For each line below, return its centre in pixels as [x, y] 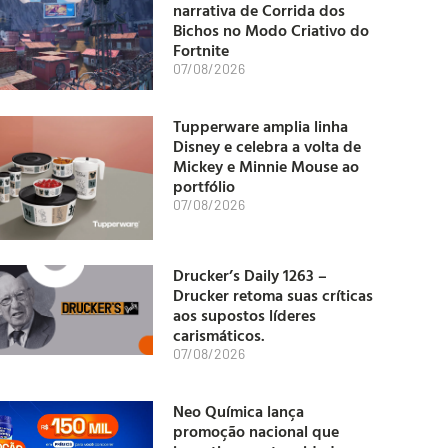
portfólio [204, 186]
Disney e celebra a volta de [267, 146]
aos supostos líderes [244, 315]
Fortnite [201, 50]
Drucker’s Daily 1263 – [250, 275]
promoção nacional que [256, 431]
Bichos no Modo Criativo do [271, 30]
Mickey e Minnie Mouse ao [266, 166]
